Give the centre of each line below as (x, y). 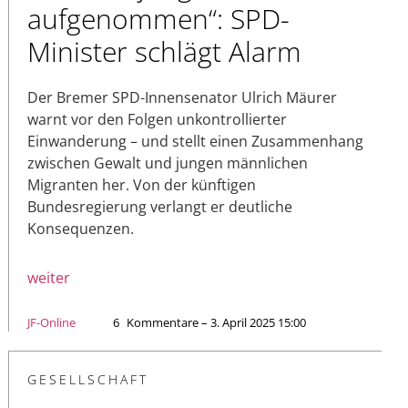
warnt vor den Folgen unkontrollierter (157, 119)
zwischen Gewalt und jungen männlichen (168, 163)
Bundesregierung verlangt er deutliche (160, 206)
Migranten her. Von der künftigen (142, 184)
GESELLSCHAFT (88, 379)
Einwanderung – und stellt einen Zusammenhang (195, 141)
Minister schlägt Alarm (164, 51)
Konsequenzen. (81, 228)
